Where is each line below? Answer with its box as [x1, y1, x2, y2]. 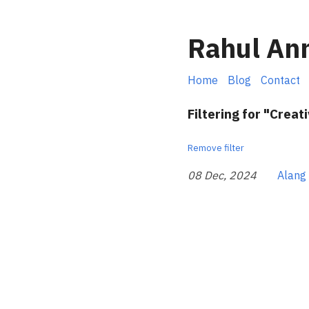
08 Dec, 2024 [188, 168, 257, 183]
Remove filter [188, 141, 244, 154]
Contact [261, 72, 300, 87]
